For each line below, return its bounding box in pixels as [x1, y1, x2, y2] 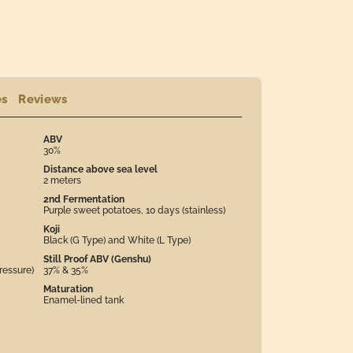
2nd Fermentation [43, 193, 124, 205]
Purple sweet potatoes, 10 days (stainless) [43, 204, 225, 216]
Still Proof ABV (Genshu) [43, 253, 151, 265]
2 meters [43, 174, 81, 186]
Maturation [43, 283, 93, 295]
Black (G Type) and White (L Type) [43, 234, 191, 246]
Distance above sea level [43, 163, 158, 175]
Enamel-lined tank [43, 294, 124, 306]
